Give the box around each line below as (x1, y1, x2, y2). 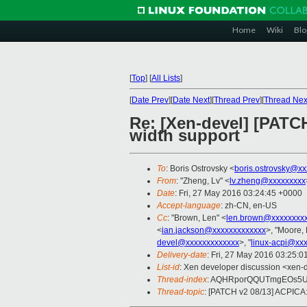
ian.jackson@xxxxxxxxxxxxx (162, 225, 266, 236)
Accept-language (157, 201, 221, 211)
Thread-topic (157, 287, 204, 297)
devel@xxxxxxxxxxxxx (157, 238, 239, 248)
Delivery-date (157, 250, 207, 260)
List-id (157, 262, 180, 273)
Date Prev (132, 95, 169, 105)
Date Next (173, 95, 210, 105)
